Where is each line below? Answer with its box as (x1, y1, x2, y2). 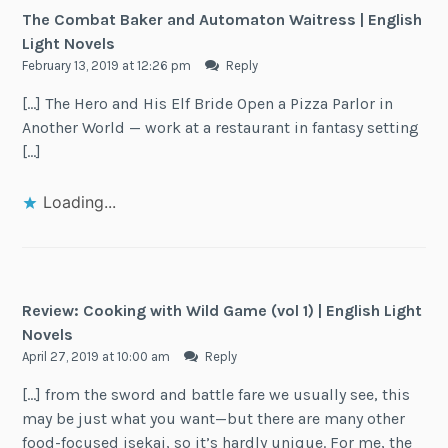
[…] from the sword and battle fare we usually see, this (22, 385, 411, 405)
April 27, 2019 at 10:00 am (22, 348, 174, 364)
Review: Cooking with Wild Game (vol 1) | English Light (22, 300, 423, 320)
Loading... (43, 191, 117, 212)
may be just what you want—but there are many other (22, 409, 406, 429)
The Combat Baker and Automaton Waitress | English (22, 9, 423, 29)
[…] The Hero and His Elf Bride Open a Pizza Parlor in (22, 94, 394, 114)
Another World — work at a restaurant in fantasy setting (22, 118, 420, 138)
